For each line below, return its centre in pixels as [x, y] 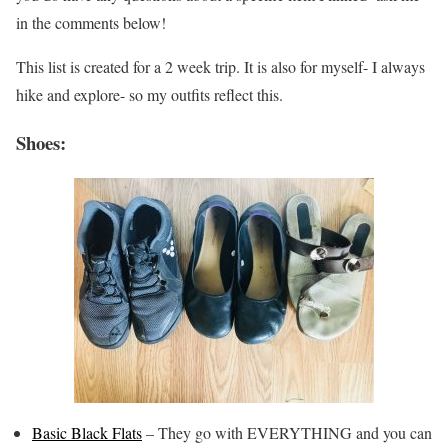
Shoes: [41, 143]
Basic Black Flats [87, 433]
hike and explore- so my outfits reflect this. [149, 94]
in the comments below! [91, 22]
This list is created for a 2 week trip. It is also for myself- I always [220, 66]
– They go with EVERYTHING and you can [287, 433]
